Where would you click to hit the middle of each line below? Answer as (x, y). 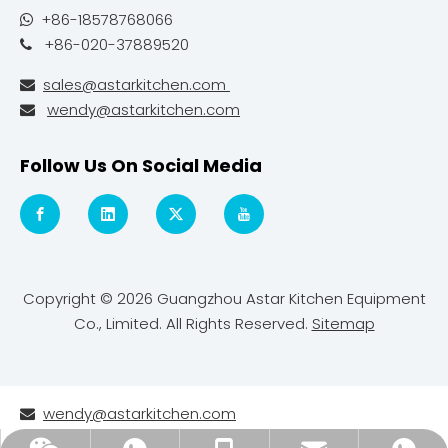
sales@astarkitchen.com (136, 84)
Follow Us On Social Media (141, 165)
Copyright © (69, 298)
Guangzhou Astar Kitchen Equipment (289, 298)
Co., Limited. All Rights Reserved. (192, 323)
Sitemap (343, 323)
